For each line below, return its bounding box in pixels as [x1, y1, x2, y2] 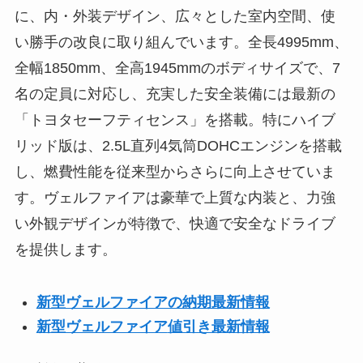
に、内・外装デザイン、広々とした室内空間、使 [14, 7, 335, 24]
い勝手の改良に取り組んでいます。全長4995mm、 [14, 33, 348, 50]
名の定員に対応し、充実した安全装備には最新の [14, 85, 335, 102]
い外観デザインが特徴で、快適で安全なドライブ [14, 215, 335, 232]
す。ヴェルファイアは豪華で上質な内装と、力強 [14, 189, 335, 206]
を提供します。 [14, 241, 117, 258]
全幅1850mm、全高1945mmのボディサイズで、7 [14, 59, 340, 76]
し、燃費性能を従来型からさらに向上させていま [14, 163, 335, 180]
